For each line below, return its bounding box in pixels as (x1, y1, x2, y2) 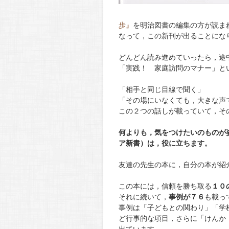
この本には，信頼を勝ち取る (119, 182, 212, 190)
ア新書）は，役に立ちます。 (119, 139, 212, 147)
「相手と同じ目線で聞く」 (119, 85, 204, 94)
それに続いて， (119, 193, 169, 201)
